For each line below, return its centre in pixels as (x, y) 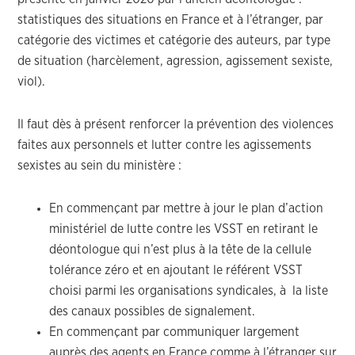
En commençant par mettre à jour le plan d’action (187, 208)
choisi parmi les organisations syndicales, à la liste (189, 291)
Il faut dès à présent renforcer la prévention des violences (176, 124)
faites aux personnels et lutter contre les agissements (165, 145)
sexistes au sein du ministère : (100, 166)
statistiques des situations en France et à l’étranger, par (171, 20)
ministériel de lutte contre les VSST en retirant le (184, 229)
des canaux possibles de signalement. (153, 311)
